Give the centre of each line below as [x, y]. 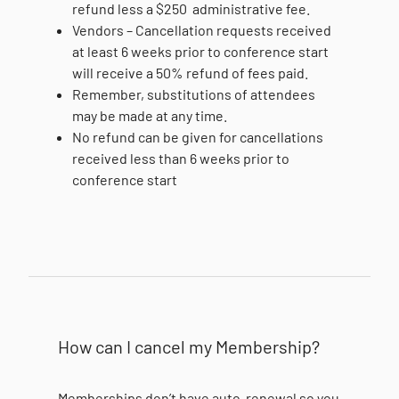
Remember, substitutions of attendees [194, 94]
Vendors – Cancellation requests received [202, 30]
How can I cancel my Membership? [189, 346]
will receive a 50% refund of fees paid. [191, 73]
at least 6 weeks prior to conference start [201, 51]
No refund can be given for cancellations [198, 137]
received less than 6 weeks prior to [181, 158]
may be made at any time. [150, 115]
